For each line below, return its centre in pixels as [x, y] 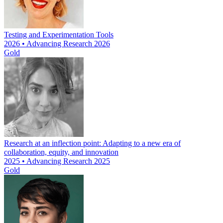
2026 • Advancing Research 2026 [57, 44]
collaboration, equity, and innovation [61, 152]
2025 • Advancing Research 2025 [57, 161]
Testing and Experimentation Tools [59, 35]
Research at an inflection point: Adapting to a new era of [92, 143]
